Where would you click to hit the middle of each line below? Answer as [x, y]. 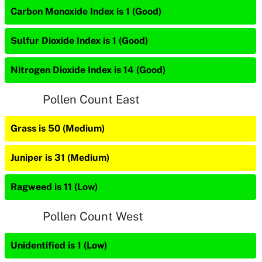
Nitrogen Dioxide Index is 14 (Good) [88, 70]
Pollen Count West [93, 216]
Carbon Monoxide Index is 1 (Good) [86, 11]
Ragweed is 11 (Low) [54, 187]
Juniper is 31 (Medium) [60, 158]
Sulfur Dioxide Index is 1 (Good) [79, 41]
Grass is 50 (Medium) [58, 128]
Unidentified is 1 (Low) [59, 245]
